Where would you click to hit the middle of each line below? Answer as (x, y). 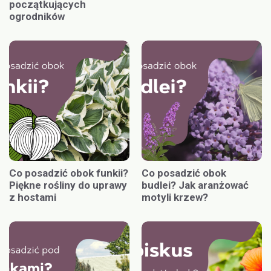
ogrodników (37, 16)
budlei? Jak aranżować (195, 185)
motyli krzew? (175, 197)
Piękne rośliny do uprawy (68, 185)
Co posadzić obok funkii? (69, 173)
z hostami (33, 197)
